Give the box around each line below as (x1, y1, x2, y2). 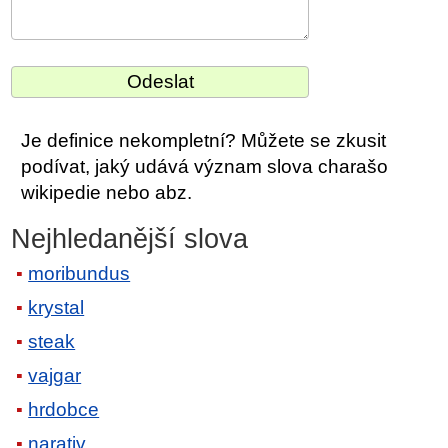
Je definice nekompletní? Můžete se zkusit (21, 129, 387, 151)
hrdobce (28, 399, 100, 421)
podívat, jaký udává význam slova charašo (21, 155, 389, 177)
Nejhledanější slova (11, 223, 249, 254)
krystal (28, 297, 85, 319)
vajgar (28, 365, 82, 387)
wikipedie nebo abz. (21, 181, 193, 203)
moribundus (28, 263, 131, 285)
